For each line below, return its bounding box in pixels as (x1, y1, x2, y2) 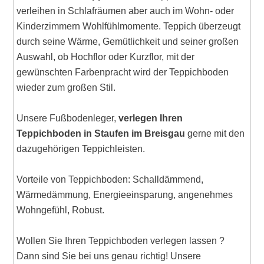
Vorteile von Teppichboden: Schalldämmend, (16, 174, 204, 184)
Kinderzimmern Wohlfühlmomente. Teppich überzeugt (16, 21, 241, 31)
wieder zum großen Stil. (16, 82, 116, 93)
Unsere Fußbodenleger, (16, 113, 119, 123)
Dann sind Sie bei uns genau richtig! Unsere (16, 250, 202, 261)
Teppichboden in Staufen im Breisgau (16, 128, 186, 138)
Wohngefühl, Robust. (16, 204, 105, 215)
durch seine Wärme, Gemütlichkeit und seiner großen (16, 36, 239, 47)
